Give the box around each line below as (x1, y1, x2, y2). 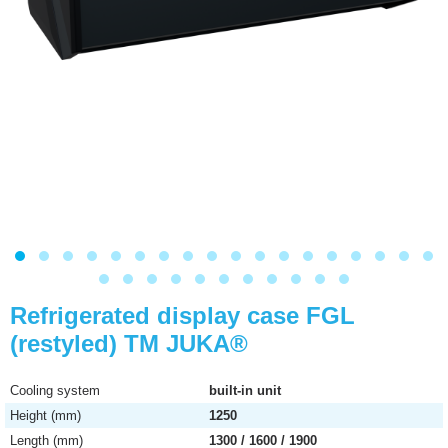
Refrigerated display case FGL (10, 302, 355, 329)
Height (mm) (10, 408, 81, 423)
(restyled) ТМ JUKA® (10, 330, 248, 357)
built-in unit (209, 383, 282, 398)
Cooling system (10, 383, 100, 398)
